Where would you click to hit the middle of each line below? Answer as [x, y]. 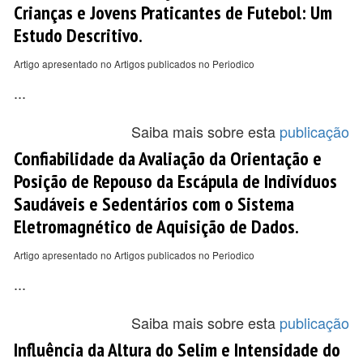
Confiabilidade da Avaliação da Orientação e [168, 158]
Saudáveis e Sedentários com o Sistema [154, 203]
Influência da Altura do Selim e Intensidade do [177, 349]
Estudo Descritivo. [78, 35]
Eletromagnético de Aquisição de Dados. [156, 226]
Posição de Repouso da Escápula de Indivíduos [175, 181]
